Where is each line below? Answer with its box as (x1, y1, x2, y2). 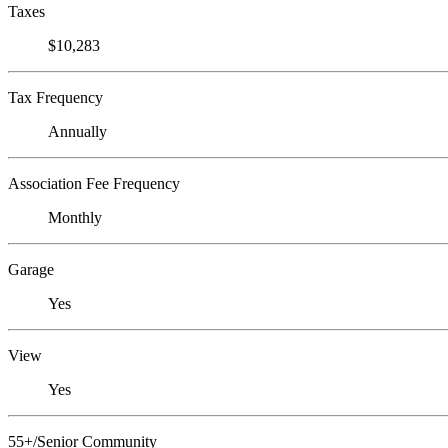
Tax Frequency (8, 89, 103, 107)
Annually (48, 123, 107, 141)
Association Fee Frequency (8, 175, 180, 193)
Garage (8, 261, 54, 279)
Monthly (48, 209, 102, 227)
